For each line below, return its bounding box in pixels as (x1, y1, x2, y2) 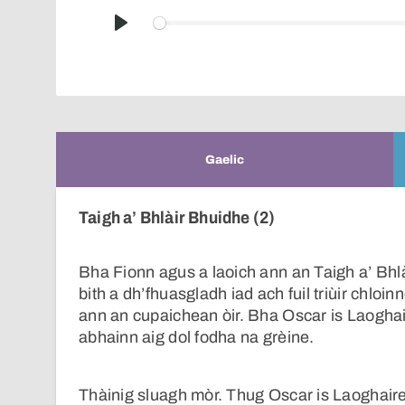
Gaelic (205, 153, 244, 166)
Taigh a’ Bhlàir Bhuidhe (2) (79, 208, 276, 227)
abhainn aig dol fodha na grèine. (79, 328, 315, 347)
